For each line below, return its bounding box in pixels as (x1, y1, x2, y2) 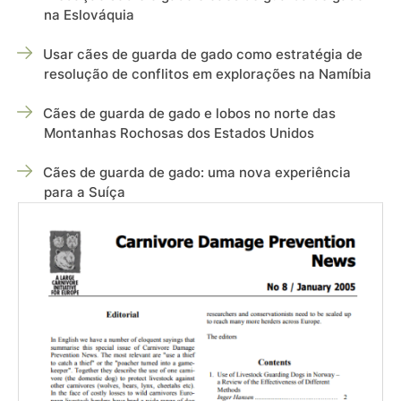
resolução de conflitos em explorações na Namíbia (44, 66, 372, 82)
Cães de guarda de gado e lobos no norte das (43, 106, 337, 122)
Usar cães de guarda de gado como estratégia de (43, 47, 363, 63)
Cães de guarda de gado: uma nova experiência (43, 165, 352, 181)
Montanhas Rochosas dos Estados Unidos (44, 125, 315, 141)
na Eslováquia (44, 7, 135, 23)
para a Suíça (44, 184, 126, 200)
